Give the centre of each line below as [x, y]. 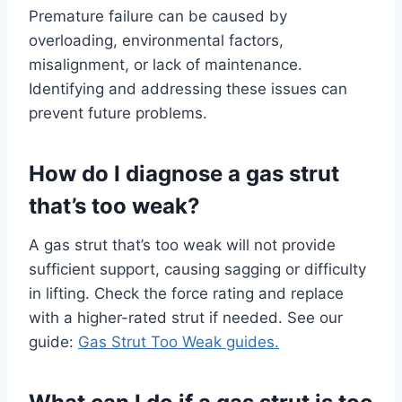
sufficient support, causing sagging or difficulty [197, 269]
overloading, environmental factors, [156, 40]
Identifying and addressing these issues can [188, 88]
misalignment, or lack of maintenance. [166, 64]
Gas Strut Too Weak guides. [179, 341]
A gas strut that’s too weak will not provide [182, 245]
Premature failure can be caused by [158, 16]
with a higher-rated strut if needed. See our [186, 317]
